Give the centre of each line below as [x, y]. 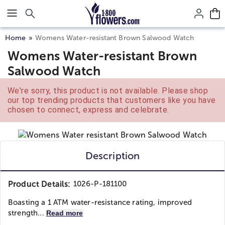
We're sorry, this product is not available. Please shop [108, 91]
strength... [27, 213]
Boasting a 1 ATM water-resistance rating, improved [100, 202]
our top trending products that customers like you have [112, 100]
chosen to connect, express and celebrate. [88, 110]
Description [113, 156]
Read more [64, 213]
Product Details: [39, 184]
